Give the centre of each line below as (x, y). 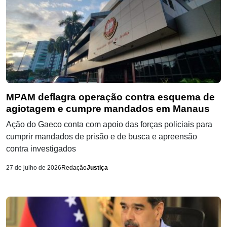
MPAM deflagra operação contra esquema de (110, 97)
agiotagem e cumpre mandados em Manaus (108, 109)
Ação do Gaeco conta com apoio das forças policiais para (109, 125)
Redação (74, 168)
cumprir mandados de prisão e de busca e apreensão (102, 137)
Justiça (97, 168)
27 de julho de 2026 (34, 168)
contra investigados (41, 149)
